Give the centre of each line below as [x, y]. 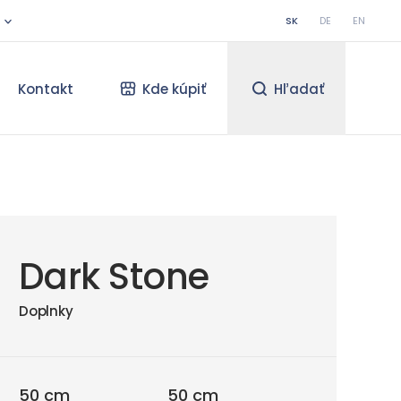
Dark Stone [114, 277]
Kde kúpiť [174, 89]
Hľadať [299, 89]
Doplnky [46, 311]
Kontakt [46, 89]
